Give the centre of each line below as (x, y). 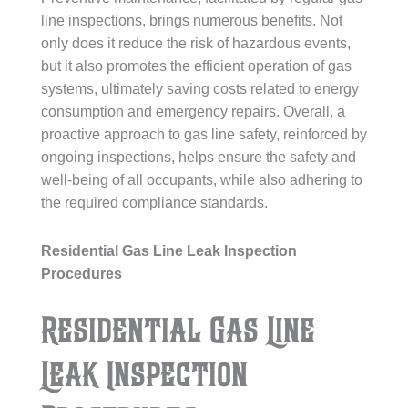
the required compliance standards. (154, 203)
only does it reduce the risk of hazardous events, (196, 43)
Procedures (82, 274)
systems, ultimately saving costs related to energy (200, 89)
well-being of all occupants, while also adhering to (202, 180)
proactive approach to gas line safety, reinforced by (204, 134)
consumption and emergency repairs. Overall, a (193, 112)
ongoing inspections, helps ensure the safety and (199, 157)
